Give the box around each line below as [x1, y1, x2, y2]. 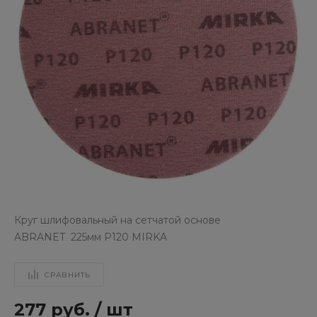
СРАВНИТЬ [45, 270, 91, 279]
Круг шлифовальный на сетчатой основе [14, 214, 221, 226]
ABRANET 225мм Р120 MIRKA [14, 231, 167, 243]
